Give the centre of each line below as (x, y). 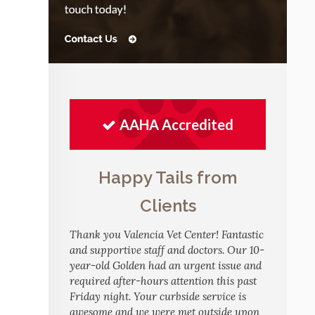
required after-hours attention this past (163, 281)
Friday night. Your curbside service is (158, 296)
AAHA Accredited (176, 124)
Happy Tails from (168, 177)
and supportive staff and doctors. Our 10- (167, 250)
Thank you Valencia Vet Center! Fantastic (167, 234)
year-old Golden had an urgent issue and (166, 265)
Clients (168, 205)
